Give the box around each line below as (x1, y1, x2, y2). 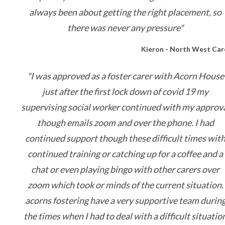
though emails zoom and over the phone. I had (37, 117, 214, 128)
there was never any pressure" (67, 22, 184, 33)
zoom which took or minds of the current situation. (28, 179, 223, 190)
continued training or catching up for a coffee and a (28, 148, 223, 159)
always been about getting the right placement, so (29, 7, 222, 18)
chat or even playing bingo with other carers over (31, 164, 220, 175)
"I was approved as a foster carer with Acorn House (27, 70, 224, 81)
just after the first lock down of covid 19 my (42, 86, 209, 97)
